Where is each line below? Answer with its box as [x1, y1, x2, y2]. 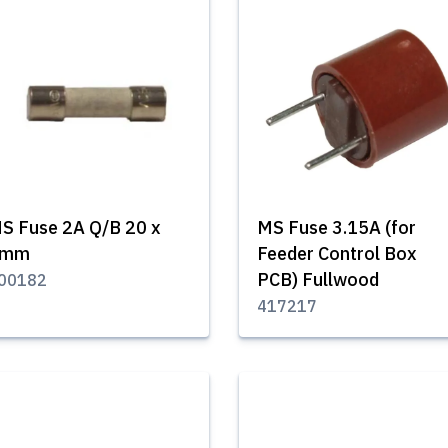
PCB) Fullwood [257, 268, 379, 291]
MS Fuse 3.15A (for [257, 216, 416, 239]
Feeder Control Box [257, 242, 417, 265]
